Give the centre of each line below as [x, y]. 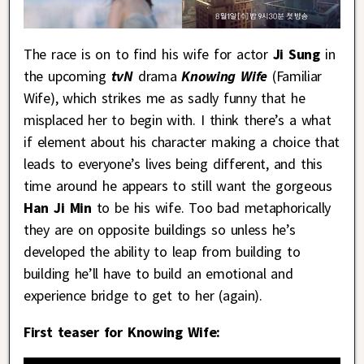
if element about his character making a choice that [182, 141]
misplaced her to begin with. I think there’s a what [178, 119]
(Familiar [295, 76]
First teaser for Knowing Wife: [122, 331]
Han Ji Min [58, 207]
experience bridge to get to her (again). [143, 295]
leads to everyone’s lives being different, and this [173, 163]
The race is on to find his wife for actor [148, 54]
